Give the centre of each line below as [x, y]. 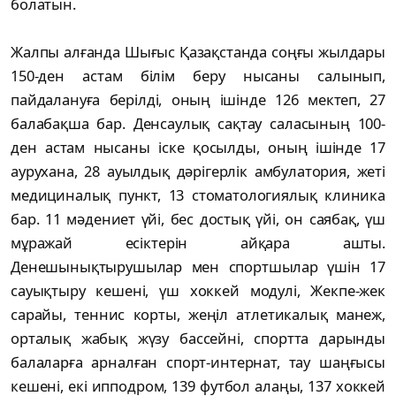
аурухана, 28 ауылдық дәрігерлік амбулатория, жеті [198, 171]
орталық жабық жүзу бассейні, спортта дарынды [198, 338]
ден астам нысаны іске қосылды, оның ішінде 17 [198, 147]
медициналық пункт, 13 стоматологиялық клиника [198, 194]
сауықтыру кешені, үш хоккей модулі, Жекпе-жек [198, 290]
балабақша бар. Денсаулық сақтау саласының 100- [198, 123]
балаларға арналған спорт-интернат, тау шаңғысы [198, 362]
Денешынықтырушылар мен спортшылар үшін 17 [198, 266]
